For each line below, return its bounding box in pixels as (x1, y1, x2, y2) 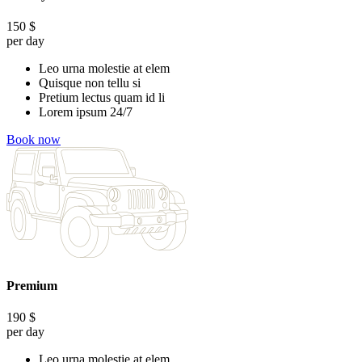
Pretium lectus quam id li (39, 90, 165, 105)
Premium (6, 278, 57, 293)
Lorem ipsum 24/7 (39, 105, 133, 120)
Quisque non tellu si (39, 76, 141, 90)
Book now (6, 133, 61, 147)
